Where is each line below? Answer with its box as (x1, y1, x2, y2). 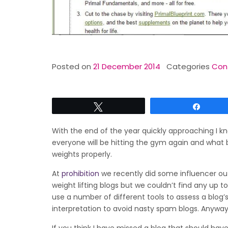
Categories (166, 61, 212, 72)
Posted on (52, 61, 93, 72)
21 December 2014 (93, 61, 160, 72)
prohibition (62, 168, 99, 179)
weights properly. (52, 149, 112, 160)
